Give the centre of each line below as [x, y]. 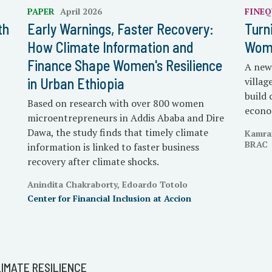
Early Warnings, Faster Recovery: [120, 29]
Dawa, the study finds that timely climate [117, 133]
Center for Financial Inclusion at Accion [109, 199]
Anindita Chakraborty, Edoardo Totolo [107, 185]
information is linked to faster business [113, 147]
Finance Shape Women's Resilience [124, 66]
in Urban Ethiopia [76, 84]
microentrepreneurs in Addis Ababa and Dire [125, 118]
